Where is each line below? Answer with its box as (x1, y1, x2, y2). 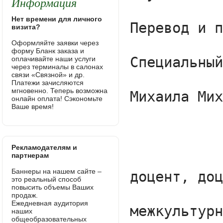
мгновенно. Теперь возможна (11, 87, 108, 95)
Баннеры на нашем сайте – (11, 167, 102, 175)
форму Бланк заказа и (11, 47, 85, 55)
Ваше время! (11, 103, 54, 111)
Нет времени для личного (11, 15, 103, 23)
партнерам (11, 151, 49, 159)
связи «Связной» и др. (11, 71, 85, 79)
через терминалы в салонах (11, 63, 104, 71)
